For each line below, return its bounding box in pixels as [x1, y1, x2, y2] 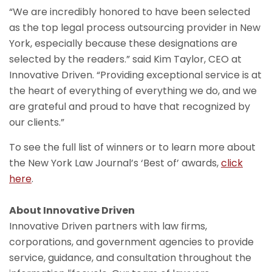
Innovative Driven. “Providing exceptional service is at [9, 68, 262, 82]
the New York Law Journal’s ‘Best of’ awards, [9, 156, 221, 170]
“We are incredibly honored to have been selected [9, 5, 250, 19]
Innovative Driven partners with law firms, [9, 219, 207, 233]
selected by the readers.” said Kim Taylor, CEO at [9, 52, 242, 66]
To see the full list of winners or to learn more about [9, 140, 256, 154]
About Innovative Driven [9, 203, 135, 217]
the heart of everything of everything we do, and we [9, 84, 257, 98]
